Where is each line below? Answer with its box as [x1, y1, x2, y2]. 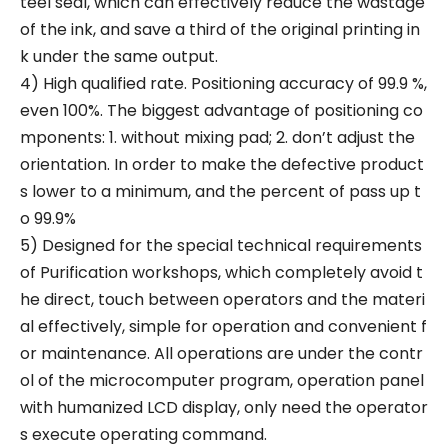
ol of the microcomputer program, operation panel [20, 369, 424, 392]
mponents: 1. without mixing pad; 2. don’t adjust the [20, 126, 415, 149]
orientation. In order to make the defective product [20, 153, 424, 176]
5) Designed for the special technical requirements [20, 234, 422, 257]
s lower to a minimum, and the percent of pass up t [20, 180, 421, 203]
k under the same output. [20, 45, 218, 68]
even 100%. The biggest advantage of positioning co [20, 99, 423, 122]
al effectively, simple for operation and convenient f [20, 315, 427, 338]
